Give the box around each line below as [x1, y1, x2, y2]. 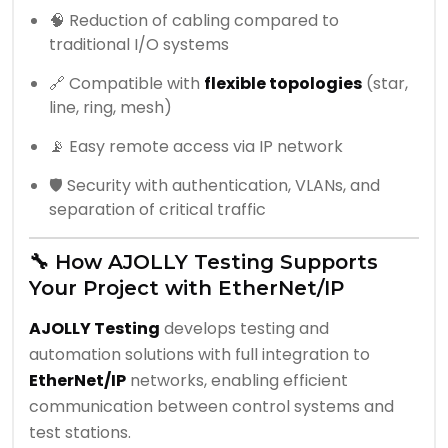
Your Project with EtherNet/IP [29, 276, 344, 301]
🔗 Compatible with [49, 72, 204, 96]
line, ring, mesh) [49, 96, 172, 120]
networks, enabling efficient [126, 369, 348, 393]
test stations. [29, 421, 131, 445]
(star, [362, 72, 408, 96]
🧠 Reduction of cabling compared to [49, 9, 339, 33]
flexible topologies [204, 72, 362, 96]
